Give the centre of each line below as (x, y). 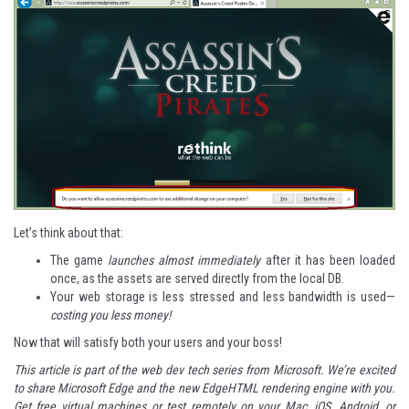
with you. (371, 388)
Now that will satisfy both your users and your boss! (148, 343)
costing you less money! (110, 315)
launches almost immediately (184, 261)
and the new (168, 388)
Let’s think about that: (68, 233)
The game (79, 261)
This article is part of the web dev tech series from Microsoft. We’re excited (204, 370)
